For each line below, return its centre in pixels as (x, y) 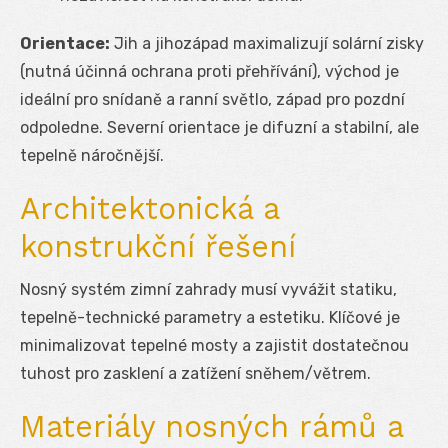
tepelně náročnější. (92, 155)
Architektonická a (149, 208)
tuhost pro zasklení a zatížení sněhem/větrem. (195, 373)
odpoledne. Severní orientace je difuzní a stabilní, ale (219, 127)
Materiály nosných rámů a (211, 426)
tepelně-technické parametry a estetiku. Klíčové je (210, 317)
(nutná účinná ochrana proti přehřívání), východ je (209, 71)
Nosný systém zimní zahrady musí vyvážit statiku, (208, 289)
